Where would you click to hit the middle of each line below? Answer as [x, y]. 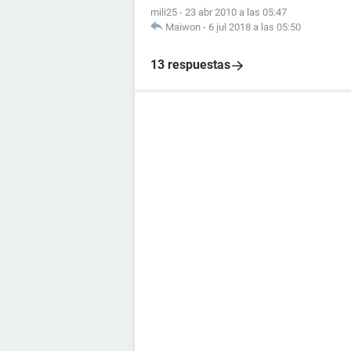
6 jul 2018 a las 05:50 [255, 27]
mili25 [164, 12]
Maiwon [183, 27]
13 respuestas [190, 65]
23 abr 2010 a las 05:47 [236, 12]
